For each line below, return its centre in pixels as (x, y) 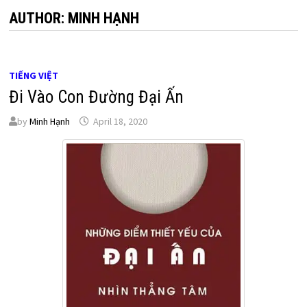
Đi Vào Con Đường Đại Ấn (96, 97)
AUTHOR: (38, 18)
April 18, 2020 (120, 121)
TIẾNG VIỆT (33, 75)
